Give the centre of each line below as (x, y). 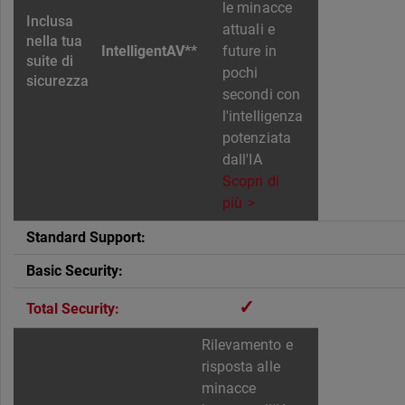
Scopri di (251, 182)
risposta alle (241, 367)
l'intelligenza (263, 117)
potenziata (257, 138)
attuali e (249, 30)
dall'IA (242, 160)
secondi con (261, 95)
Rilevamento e (247, 345)
